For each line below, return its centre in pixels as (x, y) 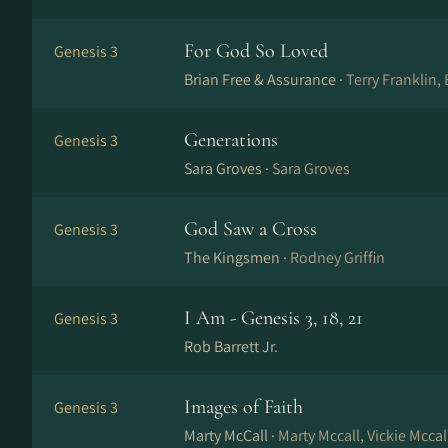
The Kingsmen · (237, 257)
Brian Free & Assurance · (265, 79)
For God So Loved (256, 51)
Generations (231, 140)
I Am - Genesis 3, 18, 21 (273, 318)
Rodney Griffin (337, 257)
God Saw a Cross (250, 229)
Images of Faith (243, 407)
